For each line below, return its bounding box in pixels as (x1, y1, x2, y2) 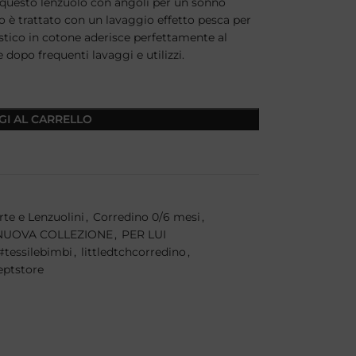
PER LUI (121, 227, 166, 242)
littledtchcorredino (80, 245, 186, 259)
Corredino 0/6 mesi (92, 210, 200, 224)
